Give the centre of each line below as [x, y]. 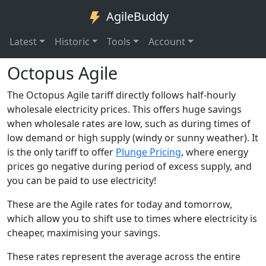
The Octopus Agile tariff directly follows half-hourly [121, 95]
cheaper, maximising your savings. [84, 232]
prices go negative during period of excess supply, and [129, 166]
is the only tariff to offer [61, 152]
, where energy [215, 152]
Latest [23, 41]
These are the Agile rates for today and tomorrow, [120, 204]
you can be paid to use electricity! [82, 180]
